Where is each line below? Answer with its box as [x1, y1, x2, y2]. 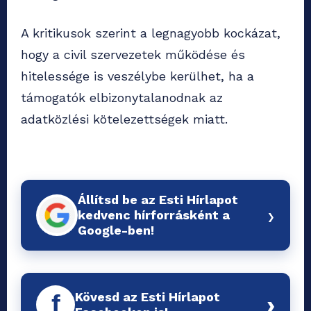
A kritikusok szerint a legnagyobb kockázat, [21, 25, 280, 40]
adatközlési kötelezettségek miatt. [21, 111, 228, 126]
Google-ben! [78, 222, 154, 237]
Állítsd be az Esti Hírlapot [78, 192, 238, 207]
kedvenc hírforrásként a [78, 207, 230, 222]
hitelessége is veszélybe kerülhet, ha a [21, 68, 254, 83]
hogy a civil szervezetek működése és [21, 47, 245, 62]
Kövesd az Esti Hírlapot [75, 289, 220, 304]
